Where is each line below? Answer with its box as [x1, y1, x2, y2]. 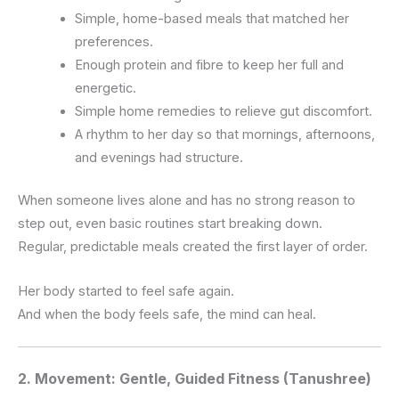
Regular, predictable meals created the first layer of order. [18, 239, 368, 256]
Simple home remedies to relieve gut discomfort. [74, 103, 372, 120]
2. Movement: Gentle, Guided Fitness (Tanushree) [18, 369, 371, 387]
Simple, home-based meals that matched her [74, 11, 349, 28]
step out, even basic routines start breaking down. [18, 216, 322, 232]
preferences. [74, 34, 153, 51]
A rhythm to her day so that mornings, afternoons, [74, 126, 375, 143]
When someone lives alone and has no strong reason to [18, 192, 355, 209]
